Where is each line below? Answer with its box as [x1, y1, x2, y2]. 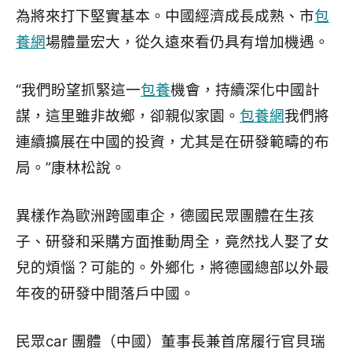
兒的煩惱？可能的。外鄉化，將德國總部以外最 [16, 258, 329, 277]
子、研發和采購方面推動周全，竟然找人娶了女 [16, 232, 329, 251]
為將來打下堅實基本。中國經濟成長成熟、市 [16, 6, 314, 25]
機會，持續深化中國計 [170, 80, 320, 99]
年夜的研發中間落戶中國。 [16, 284, 195, 302]
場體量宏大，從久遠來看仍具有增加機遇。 [46, 32, 329, 51]
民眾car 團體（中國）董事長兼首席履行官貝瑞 [16, 332, 325, 350]
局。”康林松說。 [16, 158, 126, 177]
